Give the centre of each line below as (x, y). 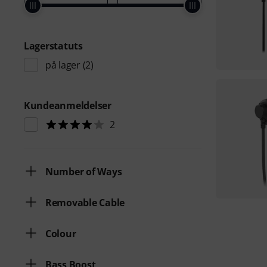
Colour (61, 234)
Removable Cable (85, 203)
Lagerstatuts (53, 46)
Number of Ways (84, 172)
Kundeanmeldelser (68, 105)
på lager (63, 65)
